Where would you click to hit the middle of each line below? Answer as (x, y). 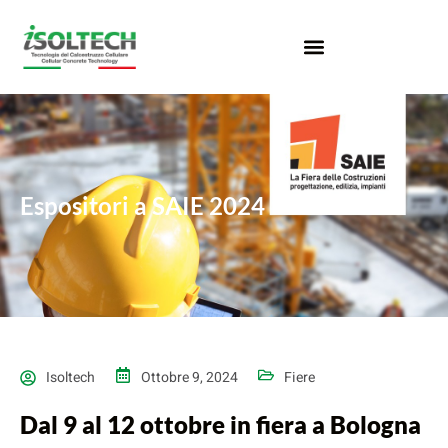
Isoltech (70, 378)
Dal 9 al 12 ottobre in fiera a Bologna (220, 424)
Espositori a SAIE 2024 (142, 206)
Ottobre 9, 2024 (189, 378)
